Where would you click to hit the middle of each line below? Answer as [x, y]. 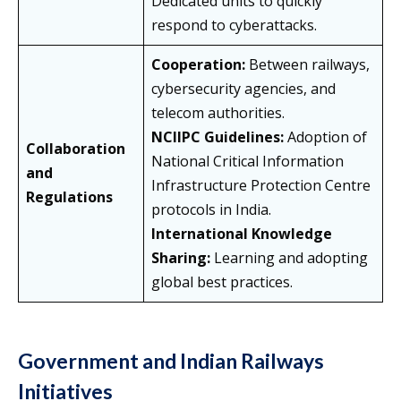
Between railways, [307, 65]
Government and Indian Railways [171, 361]
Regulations [69, 197]
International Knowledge [242, 234]
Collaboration [76, 149]
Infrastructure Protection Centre [261, 186]
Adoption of [325, 137]
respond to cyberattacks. [234, 26]
